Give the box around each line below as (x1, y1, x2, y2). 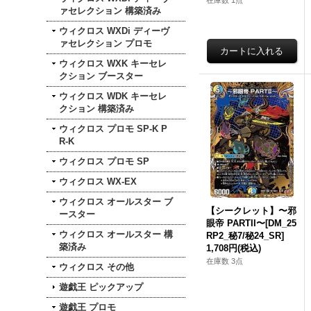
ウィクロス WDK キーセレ (59, 91, 167, 102)
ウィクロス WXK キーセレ (59, 58, 167, 69)
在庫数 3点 (206, 257, 244, 265)
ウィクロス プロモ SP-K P (59, 124, 168, 135)
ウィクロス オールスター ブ (59, 196, 174, 208)
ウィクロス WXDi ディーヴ (59, 26, 170, 37)
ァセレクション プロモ (59, 38, 153, 49)
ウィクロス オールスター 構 (59, 229, 174, 240)
